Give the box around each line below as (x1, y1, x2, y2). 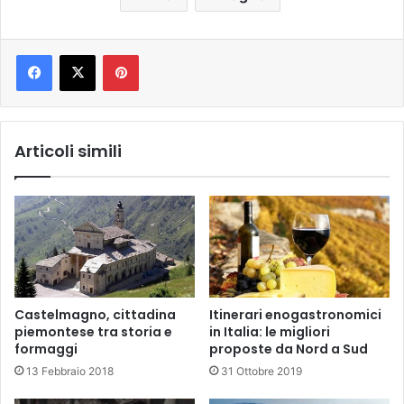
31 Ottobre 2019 (221, 363, 302, 378)
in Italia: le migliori (209, 322, 330, 341)
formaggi (14, 339, 78, 358)
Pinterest (138, 46, 189, 61)
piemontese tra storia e (14, 322, 172, 341)
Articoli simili (14, 139, 122, 162)
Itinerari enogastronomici (209, 305, 381, 324)
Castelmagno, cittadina (14, 305, 176, 324)
